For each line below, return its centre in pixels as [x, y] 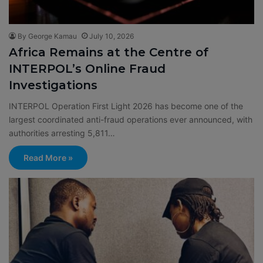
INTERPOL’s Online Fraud [87, 68]
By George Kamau [47, 36]
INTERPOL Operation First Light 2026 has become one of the [126, 106]
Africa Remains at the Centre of [109, 52]
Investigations [53, 85]
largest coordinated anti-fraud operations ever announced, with [131, 119]
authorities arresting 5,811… [62, 133]
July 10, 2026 [112, 36]
